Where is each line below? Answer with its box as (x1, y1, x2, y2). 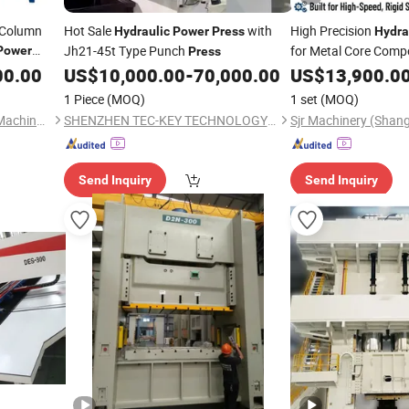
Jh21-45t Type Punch (63, 42, 188, 59)
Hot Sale (63, 22, 114, 39)
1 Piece (63, 90, 104, 108)
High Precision (290, 22, 374, 39)
